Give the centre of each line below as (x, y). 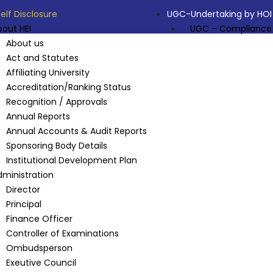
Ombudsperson (39, 248)
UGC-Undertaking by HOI (219, 14)
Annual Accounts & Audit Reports (76, 131)
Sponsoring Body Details (56, 146)
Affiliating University (48, 73)
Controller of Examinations (62, 233)
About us (25, 43)
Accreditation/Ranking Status (68, 87)
